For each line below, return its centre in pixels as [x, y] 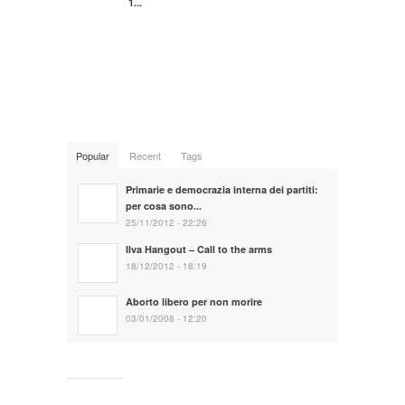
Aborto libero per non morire [194, 301]
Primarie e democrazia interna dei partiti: [222, 189]
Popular [93, 155]
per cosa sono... [164, 205]
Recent [145, 155]
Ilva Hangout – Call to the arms [199, 249]
